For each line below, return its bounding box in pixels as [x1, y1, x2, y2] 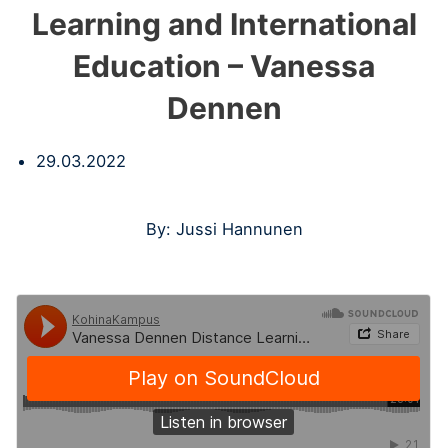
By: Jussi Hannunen [145, 219, 303, 240]
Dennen [166, 89, 282, 126]
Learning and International [31, 5, 417, 42]
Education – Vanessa [73, 47, 375, 84]
